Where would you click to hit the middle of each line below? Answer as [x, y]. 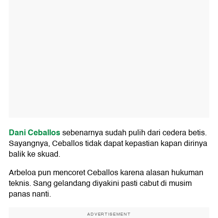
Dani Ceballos [35, 132]
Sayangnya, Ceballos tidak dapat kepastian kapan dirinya [108, 143]
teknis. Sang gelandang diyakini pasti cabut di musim [100, 183]
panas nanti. [30, 194]
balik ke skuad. [35, 154]
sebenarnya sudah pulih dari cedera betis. [134, 133]
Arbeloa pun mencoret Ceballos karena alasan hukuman [106, 173]
